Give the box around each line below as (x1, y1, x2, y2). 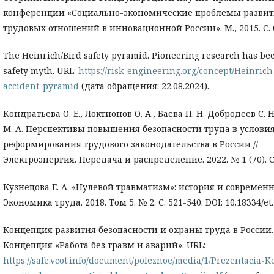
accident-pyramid (3, 80, 79, 92)
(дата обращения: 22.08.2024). (79, 80, 209, 92)
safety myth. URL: (3, 65, 78, 77)
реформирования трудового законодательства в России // (3, 138, 258, 150)
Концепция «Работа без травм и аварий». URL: (3, 239, 206, 251)
